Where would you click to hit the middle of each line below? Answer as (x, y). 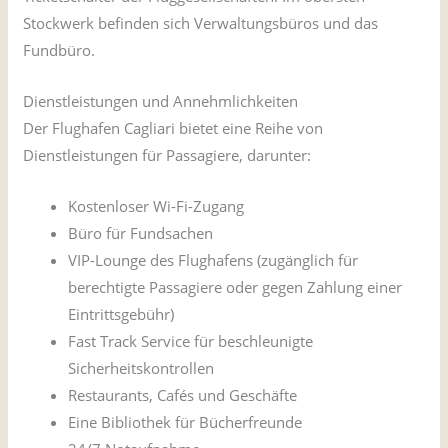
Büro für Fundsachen (141, 233)
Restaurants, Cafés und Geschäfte (183, 395)
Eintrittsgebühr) (121, 314)
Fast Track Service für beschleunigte (191, 341)
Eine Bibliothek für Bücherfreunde (185, 422)
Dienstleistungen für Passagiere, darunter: (167, 155)
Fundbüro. (59, 50)
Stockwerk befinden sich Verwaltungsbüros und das (201, 23)
